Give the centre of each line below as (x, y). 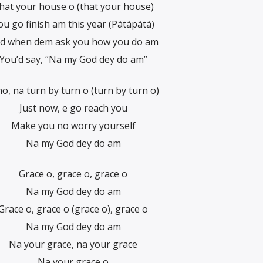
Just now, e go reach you (73, 108)
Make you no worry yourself (73, 125)
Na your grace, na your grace (73, 244)
